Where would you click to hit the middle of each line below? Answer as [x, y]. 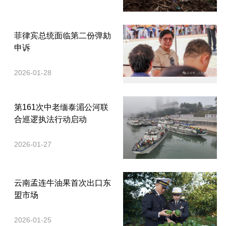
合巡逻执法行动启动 [50, 119]
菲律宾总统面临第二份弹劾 [63, 35]
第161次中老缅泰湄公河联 [61, 107]
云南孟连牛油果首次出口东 [63, 183]
